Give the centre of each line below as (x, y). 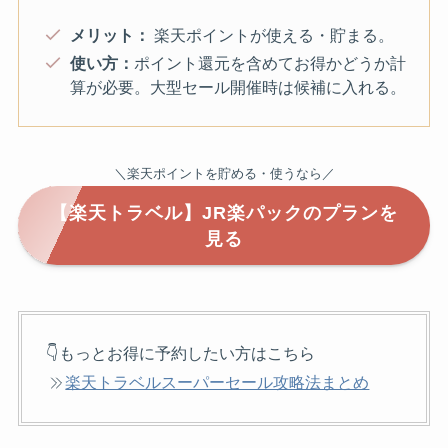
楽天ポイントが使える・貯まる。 (271, 35)
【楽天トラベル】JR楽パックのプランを (224, 212)
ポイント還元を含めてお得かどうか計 (269, 63)
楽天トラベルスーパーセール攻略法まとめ (217, 382)
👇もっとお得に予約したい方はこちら (181, 353)
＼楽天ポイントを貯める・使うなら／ (224, 174)
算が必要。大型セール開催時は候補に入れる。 (237, 87)
